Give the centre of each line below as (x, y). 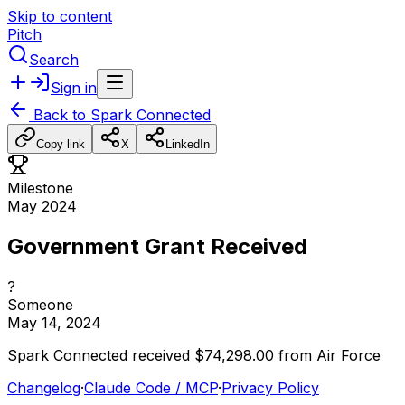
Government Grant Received (157, 246)
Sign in (74, 88)
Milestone (40, 188)
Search (54, 60)
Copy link (61, 144)
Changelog (44, 387)
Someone (40, 304)
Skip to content (60, 16)
